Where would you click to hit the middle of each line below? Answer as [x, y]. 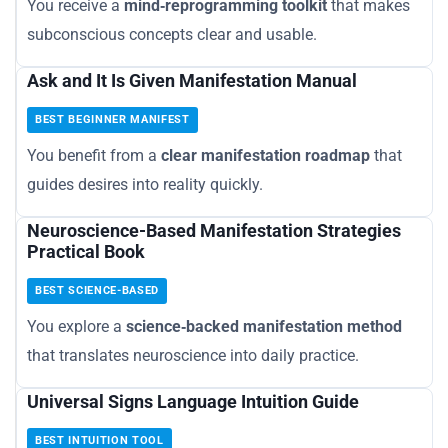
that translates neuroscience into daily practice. [193, 356]
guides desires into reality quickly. [145, 185]
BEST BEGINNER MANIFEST [112, 120]
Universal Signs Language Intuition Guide [193, 402]
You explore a [76, 327]
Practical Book [86, 252]
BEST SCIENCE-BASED [97, 291]
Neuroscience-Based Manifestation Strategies [214, 231]
